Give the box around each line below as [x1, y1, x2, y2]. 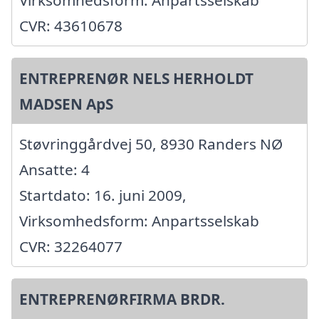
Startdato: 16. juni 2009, [19, 185, 187, 206]
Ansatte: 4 [19, 159, 90, 180]
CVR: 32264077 [19, 236, 122, 257]
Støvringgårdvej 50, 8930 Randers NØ [19, 134, 283, 155]
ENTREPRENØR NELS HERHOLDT [19, 68, 253, 89]
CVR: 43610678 [19, 16, 122, 36]
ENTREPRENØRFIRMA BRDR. [19, 289, 225, 310]
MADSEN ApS [19, 94, 113, 115]
